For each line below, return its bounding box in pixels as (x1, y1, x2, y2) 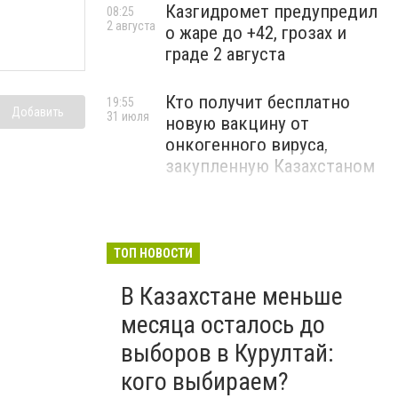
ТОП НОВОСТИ (114, 246, 193, 260)
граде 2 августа (165, 44, 285, 65)
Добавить (12, 104, 64, 119)
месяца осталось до (121, 310, 325, 339)
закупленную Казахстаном (165, 155, 375, 177)
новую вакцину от (165, 113, 309, 134)
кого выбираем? (121, 367, 289, 396)
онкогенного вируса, (165, 134, 328, 155)
